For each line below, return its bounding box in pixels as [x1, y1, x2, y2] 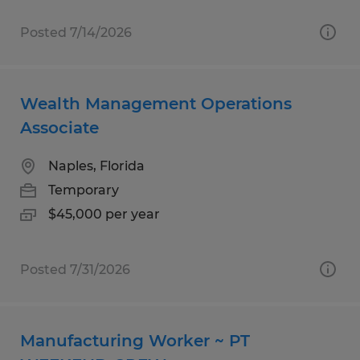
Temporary [48, 182, 119, 198]
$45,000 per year [48, 206, 160, 222]
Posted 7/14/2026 [20, 24, 132, 40]
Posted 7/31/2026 [20, 261, 130, 277]
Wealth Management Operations [20, 93, 292, 113]
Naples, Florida [48, 157, 145, 174]
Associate [20, 117, 99, 137]
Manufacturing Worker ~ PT [20, 330, 250, 350]
